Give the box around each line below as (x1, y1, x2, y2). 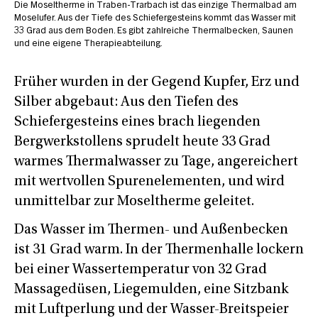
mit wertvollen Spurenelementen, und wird (14, 175, 285, 190)
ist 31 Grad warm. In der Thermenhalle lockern (14, 243, 304, 258)
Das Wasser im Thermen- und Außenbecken (14, 223, 288, 238)
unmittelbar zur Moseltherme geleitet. (14, 194, 254, 209)
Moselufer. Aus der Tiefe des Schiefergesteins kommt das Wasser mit (14, 14, 296, 24)
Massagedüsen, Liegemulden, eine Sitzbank (14, 283, 288, 297)
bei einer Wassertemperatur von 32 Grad (14, 263, 267, 278)
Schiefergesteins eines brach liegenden (14, 115, 261, 130)
